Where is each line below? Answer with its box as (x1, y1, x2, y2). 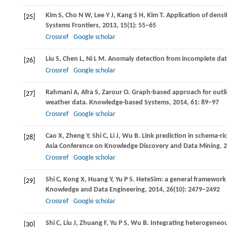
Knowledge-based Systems (89, 99, 169, 106)
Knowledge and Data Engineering (46, 186, 145, 194)
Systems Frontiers (46, 22, 99, 29)
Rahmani (46, 89, 72, 96)
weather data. (46, 99, 89, 106)
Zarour (102, 89, 122, 96)
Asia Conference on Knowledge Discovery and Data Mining (46, 142, 220, 150)
